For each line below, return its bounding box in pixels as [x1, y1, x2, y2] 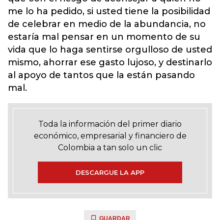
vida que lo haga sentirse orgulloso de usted [8, 44, 212, 55]
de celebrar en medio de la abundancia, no [8, 18, 206, 29]
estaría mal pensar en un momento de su [8, 31, 200, 42]
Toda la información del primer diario [38, 119, 182, 129]
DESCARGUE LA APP [76, 168, 144, 176]
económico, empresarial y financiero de [33, 131, 187, 140]
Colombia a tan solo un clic [58, 142, 162, 152]
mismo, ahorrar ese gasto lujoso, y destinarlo [8, 56, 212, 68]
